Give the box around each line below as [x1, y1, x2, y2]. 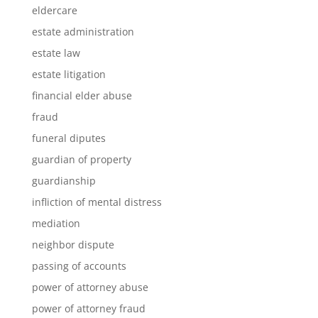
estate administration [31, 25, 134, 38]
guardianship [31, 174, 96, 187]
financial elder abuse [31, 89, 132, 102]
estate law [31, 46, 80, 60]
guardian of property [31, 153, 131, 166]
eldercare [31, 4, 77, 17]
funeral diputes [31, 131, 106, 145]
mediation [31, 216, 80, 230]
